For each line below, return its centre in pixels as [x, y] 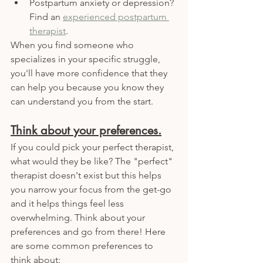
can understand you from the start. [83, 101]
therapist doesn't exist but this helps [87, 175]
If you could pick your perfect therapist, [93, 147]
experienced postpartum [116, 16]
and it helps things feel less [68, 203]
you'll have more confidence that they [90, 73]
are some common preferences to [83, 245]
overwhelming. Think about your [79, 217]
